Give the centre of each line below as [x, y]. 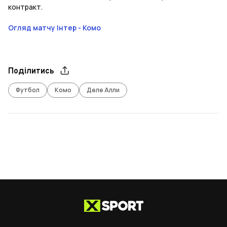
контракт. [25, 7]
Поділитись [31, 72]
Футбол [28, 90]
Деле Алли [103, 90]
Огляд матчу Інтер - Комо [54, 28]
